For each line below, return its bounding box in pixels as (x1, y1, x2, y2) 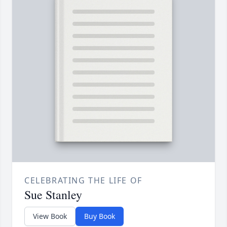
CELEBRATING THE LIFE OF (24, 175, 142, 186)
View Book (33, 211, 67, 221)
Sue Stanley (24, 186, 82, 203)
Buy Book (84, 211, 115, 221)
